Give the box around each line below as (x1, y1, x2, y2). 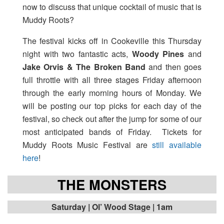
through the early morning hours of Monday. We (22, 86, 201, 98)
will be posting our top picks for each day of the (22, 99, 201, 111)
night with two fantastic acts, (22, 47, 132, 59)
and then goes (145, 60, 201, 72)
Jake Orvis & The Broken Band (22, 60, 145, 72)
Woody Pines (131, 47, 184, 59)
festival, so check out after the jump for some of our (22, 112, 201, 124)
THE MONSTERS (57, 174, 166, 194)
